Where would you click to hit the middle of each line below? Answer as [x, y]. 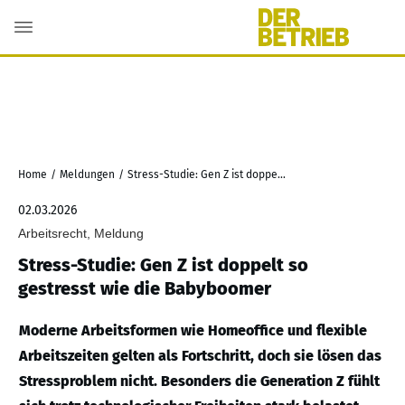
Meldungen [87, 174]
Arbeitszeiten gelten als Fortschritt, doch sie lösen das [200, 356]
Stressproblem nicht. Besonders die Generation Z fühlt [199, 381]
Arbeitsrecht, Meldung [81, 233]
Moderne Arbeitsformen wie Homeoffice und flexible [193, 330]
